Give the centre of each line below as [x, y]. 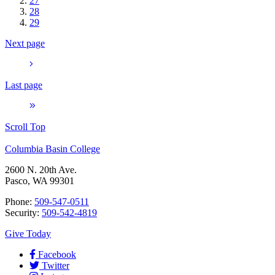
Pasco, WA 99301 [40, 180]
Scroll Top [25, 126]
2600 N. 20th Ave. [41, 169]
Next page [25, 43]
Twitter [56, 265]
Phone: [20, 201]
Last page [24, 85]
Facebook [57, 254]
